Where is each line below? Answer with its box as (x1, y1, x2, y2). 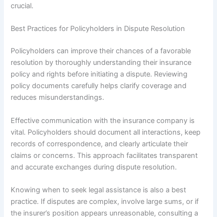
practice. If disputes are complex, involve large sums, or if (11, 197, 199, 206)
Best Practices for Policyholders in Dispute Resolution (11, 24, 186, 33)
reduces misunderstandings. (11, 93, 105, 102)
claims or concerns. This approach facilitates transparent (11, 151, 198, 160)
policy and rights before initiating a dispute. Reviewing (11, 70, 188, 79)
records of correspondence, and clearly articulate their (11, 139, 188, 148)
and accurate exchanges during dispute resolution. (11, 162, 177, 171)
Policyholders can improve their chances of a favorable (11, 46, 191, 56)
